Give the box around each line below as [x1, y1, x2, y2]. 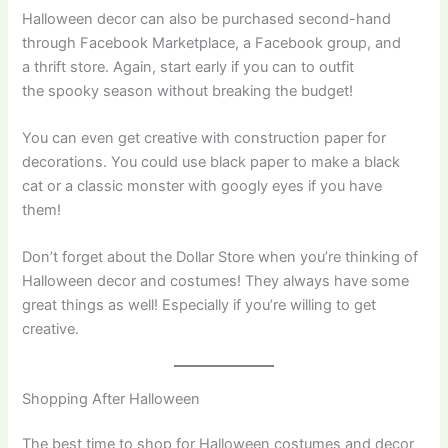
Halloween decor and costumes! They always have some [22, 272, 410, 291]
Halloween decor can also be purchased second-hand [22, 9, 392, 28]
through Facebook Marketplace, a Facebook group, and [22, 33, 402, 52]
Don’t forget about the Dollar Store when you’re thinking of [22, 248, 419, 267]
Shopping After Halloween [22, 389, 201, 408]
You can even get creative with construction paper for [22, 128, 387, 147]
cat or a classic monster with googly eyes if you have [22, 176, 383, 195]
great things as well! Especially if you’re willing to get [22, 296, 377, 315]
